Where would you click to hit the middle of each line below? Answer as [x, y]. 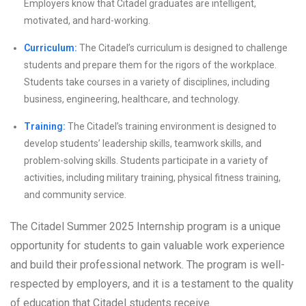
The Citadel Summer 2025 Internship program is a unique [145, 227]
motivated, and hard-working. [87, 21]
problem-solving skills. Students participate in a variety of [146, 161]
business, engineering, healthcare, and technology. [132, 99]
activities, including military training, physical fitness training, [152, 178]
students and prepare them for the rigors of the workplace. [150, 65]
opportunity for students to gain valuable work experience [148, 246]
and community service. [75, 195]
